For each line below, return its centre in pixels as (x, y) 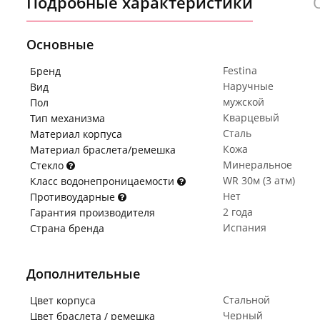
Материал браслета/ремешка (103, 150)
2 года (238, 212)
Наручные (248, 86)
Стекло (48, 165)
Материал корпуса (76, 134)
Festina (240, 70)
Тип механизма (67, 118)
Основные (60, 44)
